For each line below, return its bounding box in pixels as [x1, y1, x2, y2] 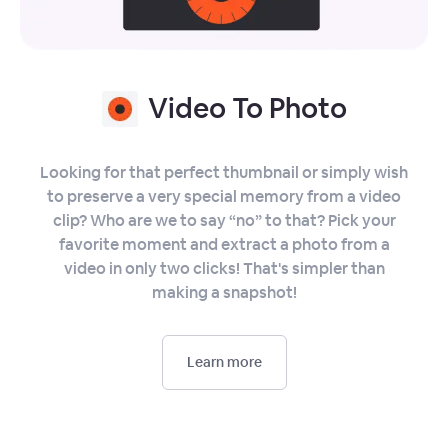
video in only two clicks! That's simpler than [63, 258, 385, 280]
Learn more [186, 353, 262, 372]
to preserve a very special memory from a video [47, 186, 401, 208]
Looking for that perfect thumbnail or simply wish [40, 162, 408, 184]
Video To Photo [147, 90, 347, 127]
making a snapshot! [151, 282, 297, 304]
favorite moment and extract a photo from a [58, 234, 390, 256]
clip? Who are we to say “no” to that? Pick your [52, 210, 396, 232]
